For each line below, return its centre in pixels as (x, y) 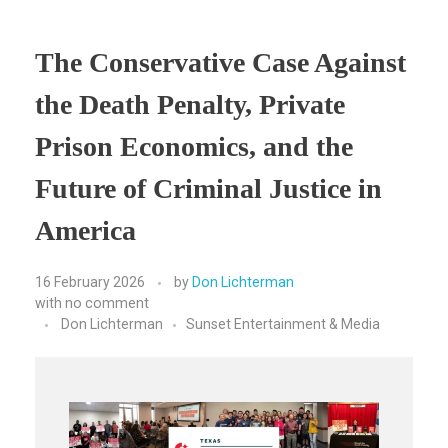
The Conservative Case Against (220, 62)
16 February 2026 (90, 282)
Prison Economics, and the (194, 146)
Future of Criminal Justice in (208, 188)
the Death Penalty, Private (190, 104)
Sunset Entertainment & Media (283, 324)
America (85, 230)
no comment (107, 303)
